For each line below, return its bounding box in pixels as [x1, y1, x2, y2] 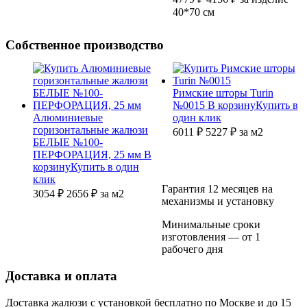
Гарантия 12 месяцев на [162, 183, 273, 195]
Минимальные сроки [162, 219, 261, 231]
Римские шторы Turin [172, 87, 273, 99]
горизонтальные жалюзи [33, 124, 148, 136]
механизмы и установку [162, 195, 275, 208]
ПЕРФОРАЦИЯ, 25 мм [33, 149, 144, 161]
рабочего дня [162, 243, 223, 256]
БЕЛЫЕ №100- [33, 136, 103, 149]
